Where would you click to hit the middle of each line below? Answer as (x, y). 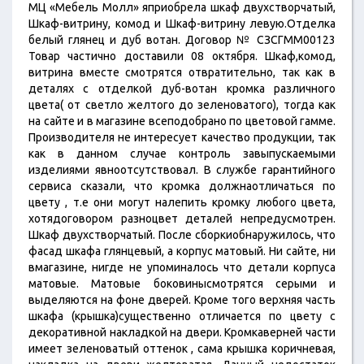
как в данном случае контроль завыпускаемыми (182, 154)
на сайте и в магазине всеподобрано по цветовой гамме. (182, 121)
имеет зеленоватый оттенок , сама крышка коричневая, (182, 349)
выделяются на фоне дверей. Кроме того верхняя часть (182, 300)
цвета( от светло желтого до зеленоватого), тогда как (182, 105)
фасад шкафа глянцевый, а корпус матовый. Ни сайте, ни (182, 251)
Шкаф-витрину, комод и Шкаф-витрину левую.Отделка (182, 24)
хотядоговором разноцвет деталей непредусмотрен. (182, 219)
